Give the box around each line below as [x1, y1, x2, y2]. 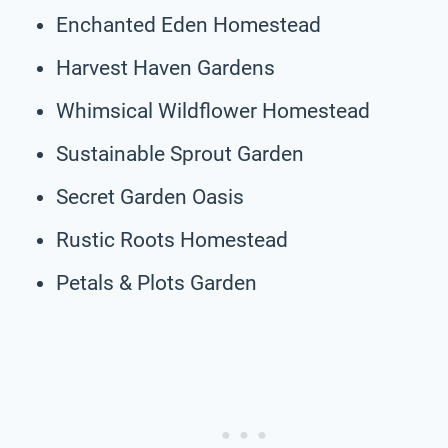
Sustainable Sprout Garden [56, 141, 304, 166]
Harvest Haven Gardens [56, 55, 275, 80]
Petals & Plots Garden [56, 270, 257, 295]
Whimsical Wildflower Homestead [56, 98, 370, 123]
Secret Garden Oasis [56, 184, 244, 209]
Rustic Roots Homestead [56, 227, 288, 252]
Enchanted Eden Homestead [56, 12, 321, 37]
